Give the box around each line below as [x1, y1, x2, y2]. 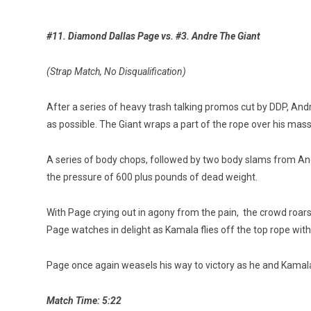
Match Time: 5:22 [47, 294, 121, 306]
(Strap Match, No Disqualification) [47, 65, 186, 77]
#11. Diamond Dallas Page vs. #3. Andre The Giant [47, 30, 260, 42]
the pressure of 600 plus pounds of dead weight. [47, 171, 258, 183]
